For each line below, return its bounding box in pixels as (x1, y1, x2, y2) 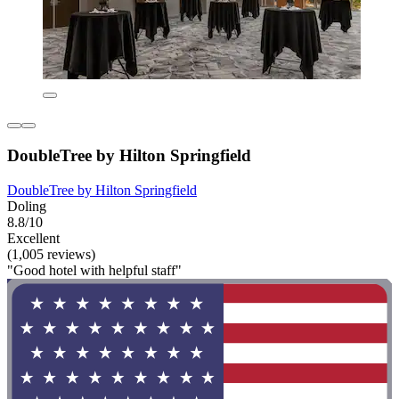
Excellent (7, 230, 60, 246)
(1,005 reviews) (7, 246, 95, 262)
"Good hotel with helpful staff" (7, 262, 182, 278)
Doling (7, 198, 46, 214)
